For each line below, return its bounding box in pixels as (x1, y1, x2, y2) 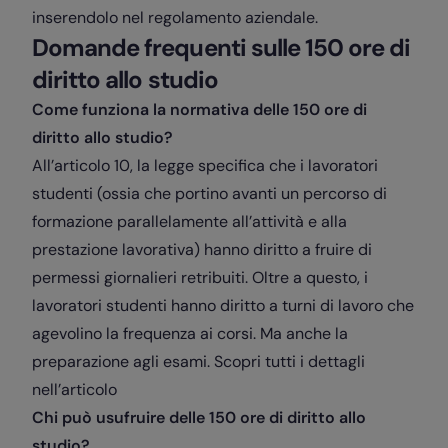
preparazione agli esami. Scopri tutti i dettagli (32, 351, 365, 373)
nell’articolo (32, 379, 117, 401)
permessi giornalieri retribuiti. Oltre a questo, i (32, 267, 368, 289)
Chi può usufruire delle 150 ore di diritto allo (32, 407, 366, 429)
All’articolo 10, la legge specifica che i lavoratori (32, 155, 378, 177)
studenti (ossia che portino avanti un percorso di (32, 183, 387, 205)
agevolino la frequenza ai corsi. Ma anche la (32, 323, 348, 345)
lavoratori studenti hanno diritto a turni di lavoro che (32, 295, 414, 317)
